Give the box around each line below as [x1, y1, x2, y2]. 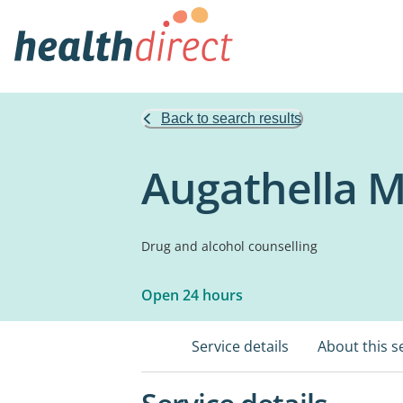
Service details [192, 336, 289, 356]
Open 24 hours [141, 285, 243, 305]
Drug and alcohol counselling [141, 237, 318, 255]
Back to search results [161, 111, 301, 126]
